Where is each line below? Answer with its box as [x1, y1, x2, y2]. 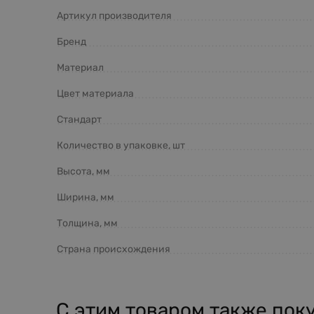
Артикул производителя [57, 9, 172, 22]
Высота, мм [57, 165, 110, 177]
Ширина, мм [57, 191, 114, 203]
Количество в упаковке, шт [57, 139, 185, 151]
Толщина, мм [57, 217, 118, 229]
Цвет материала [57, 87, 134, 100]
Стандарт [57, 113, 102, 125]
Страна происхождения [57, 243, 170, 255]
